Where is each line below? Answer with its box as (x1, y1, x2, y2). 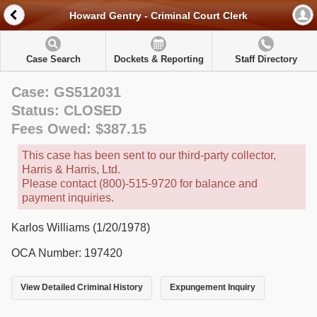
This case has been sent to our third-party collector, (22, 149, 276, 161)
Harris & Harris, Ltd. (22, 163, 120, 175)
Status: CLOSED (11, 103, 122, 118)
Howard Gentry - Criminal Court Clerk (69, 10, 248, 22)
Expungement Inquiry (169, 282, 255, 293)
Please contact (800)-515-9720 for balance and (22, 178, 258, 190)
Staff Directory (234, 54, 297, 64)
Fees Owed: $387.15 (11, 121, 146, 137)
